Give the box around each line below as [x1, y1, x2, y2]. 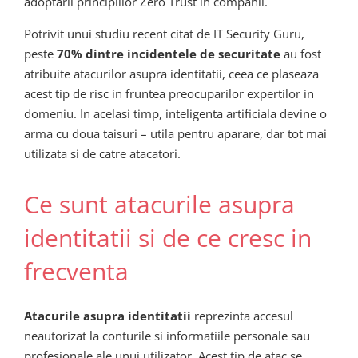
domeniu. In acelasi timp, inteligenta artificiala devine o [24, 105, 327, 121]
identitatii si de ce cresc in [24, 221, 312, 254]
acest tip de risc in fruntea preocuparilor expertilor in [24, 85, 314, 101]
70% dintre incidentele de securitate [57, 45, 280, 62]
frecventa [24, 254, 129, 288]
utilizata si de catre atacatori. [24, 145, 181, 161]
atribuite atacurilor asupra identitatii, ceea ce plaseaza [24, 65, 319, 82]
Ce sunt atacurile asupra [24, 187, 295, 221]
